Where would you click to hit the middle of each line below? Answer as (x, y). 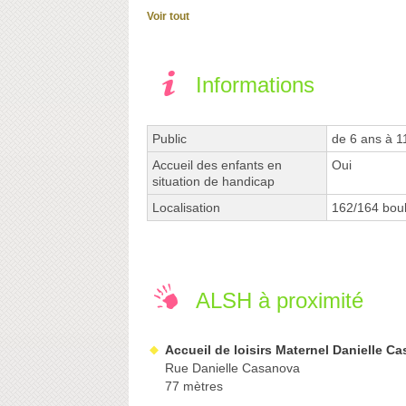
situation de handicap (213, 182)
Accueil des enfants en (217, 165)
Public (169, 139)
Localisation (186, 208)
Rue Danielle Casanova (232, 368)
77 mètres (194, 387)
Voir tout (168, 17)
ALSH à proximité (280, 301)
